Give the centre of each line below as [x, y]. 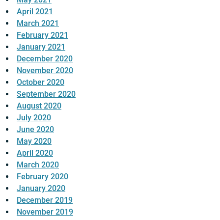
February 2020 [42, 176]
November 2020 [45, 70]
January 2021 [41, 47]
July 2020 [34, 117]
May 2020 [34, 141]
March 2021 [38, 23]
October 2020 [41, 82]
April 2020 [35, 153]
